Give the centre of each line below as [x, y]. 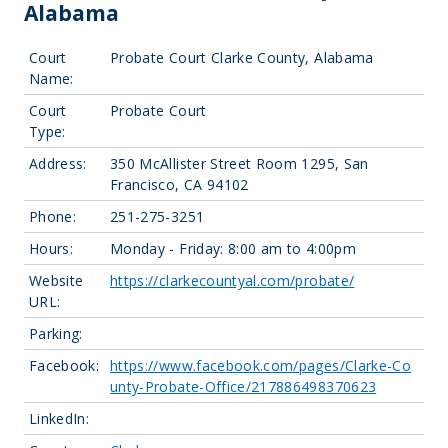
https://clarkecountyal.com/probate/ [232, 280]
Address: [58, 163]
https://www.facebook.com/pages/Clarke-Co [261, 365]
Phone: [53, 216]
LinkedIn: [59, 418]
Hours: [51, 248]
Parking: [56, 333]
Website [56, 280]
